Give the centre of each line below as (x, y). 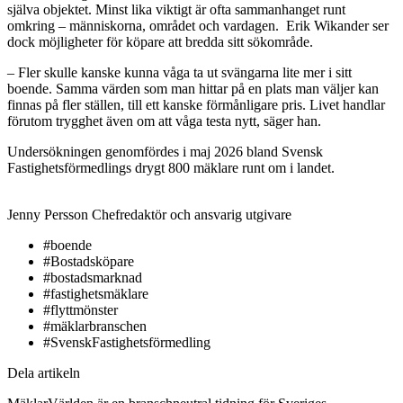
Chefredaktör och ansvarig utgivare (192, 214)
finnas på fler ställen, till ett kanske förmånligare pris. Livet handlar (196, 104)
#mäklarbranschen (95, 326)
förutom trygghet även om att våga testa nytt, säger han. (164, 121)
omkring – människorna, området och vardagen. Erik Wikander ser (198, 25)
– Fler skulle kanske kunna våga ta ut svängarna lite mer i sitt (179, 72)
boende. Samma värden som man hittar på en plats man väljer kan (193, 88)
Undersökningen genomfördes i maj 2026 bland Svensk (165, 151)
